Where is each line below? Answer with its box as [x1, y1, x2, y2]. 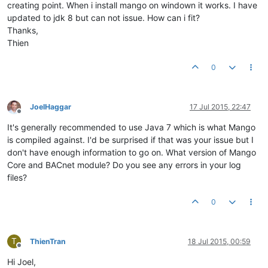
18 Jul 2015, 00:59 [188, 237, 251, 246]
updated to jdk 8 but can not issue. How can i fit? [7, 13, 200, 23]
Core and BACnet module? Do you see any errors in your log [7, 160, 241, 170]
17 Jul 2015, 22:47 [190, 102, 251, 112]
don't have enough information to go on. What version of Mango [7, 147, 256, 158]
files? [7, 172, 27, 183]
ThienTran [30, 237, 66, 246]
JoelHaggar [30, 102, 71, 112]
